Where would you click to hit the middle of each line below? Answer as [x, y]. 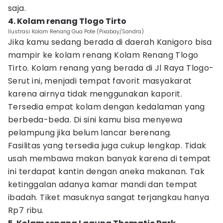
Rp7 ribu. [26, 210]
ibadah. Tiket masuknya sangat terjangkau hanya [109, 197]
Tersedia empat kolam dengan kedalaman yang [107, 107]
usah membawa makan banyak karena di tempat [110, 159]
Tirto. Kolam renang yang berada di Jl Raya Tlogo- [111, 68]
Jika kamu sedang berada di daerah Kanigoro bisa [110, 42]
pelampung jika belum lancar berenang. [90, 133]
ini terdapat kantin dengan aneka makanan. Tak [106, 171]
